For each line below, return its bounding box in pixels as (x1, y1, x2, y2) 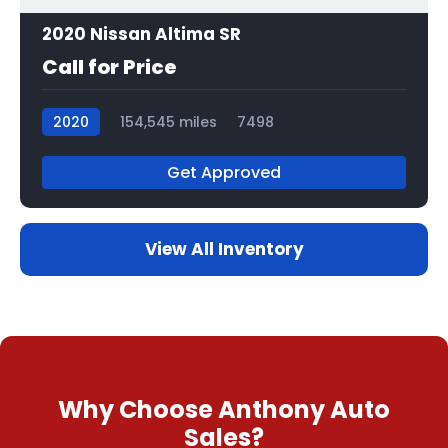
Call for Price (42, 52, 177, 81)
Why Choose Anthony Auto (58, 392, 390, 426)
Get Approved (167, 160, 281, 184)
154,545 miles (120, 111, 217, 132)
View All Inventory (144, 236, 304, 261)
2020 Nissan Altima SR (42, 21, 241, 46)
